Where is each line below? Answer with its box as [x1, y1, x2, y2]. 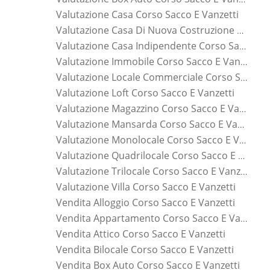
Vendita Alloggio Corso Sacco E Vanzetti [56, 195, 235, 209]
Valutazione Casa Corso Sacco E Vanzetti [56, 7, 239, 21]
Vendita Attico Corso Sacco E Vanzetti [56, 227, 225, 240]
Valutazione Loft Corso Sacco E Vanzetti [56, 86, 234, 99]
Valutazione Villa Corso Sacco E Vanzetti [56, 180, 236, 193]
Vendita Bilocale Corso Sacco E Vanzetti [56, 242, 234, 256]
